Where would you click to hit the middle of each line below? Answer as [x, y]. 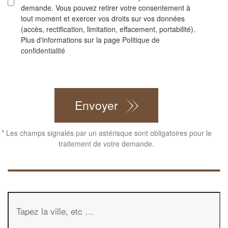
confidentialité [43, 50]
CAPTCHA [31, 74]
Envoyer [96, 105]
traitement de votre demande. [106, 144]
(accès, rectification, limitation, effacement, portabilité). [108, 29]
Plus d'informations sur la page [71, 40]
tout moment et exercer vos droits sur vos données [103, 18]
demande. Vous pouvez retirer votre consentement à [105, 8]
